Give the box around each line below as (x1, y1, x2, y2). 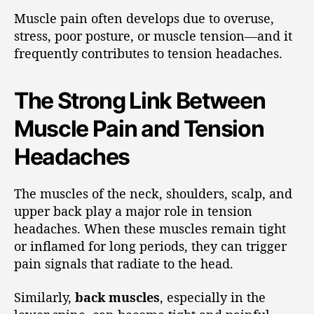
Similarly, (14, 288, 75, 306)
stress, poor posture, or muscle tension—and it (14, 27, 292, 44)
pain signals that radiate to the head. (14, 255, 233, 272)
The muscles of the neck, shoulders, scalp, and (14, 185, 292, 202)
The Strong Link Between (14, 87, 266, 114)
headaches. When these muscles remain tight (14, 220, 286, 237)
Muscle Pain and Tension (14, 115, 264, 142)
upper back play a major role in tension (14, 203, 252, 219)
